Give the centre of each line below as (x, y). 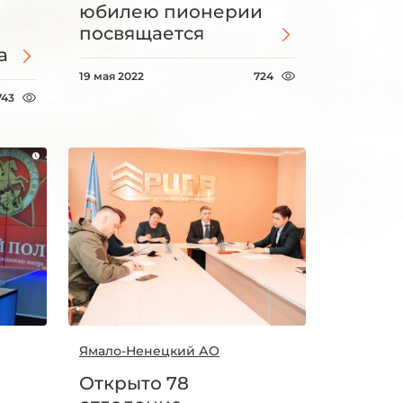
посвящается (142, 33)
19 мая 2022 (112, 76)
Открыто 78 (134, 383)
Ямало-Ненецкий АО (149, 350)
